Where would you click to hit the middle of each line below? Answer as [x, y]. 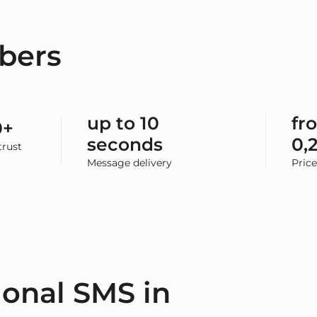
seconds [125, 145]
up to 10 [123, 123]
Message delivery [130, 163]
